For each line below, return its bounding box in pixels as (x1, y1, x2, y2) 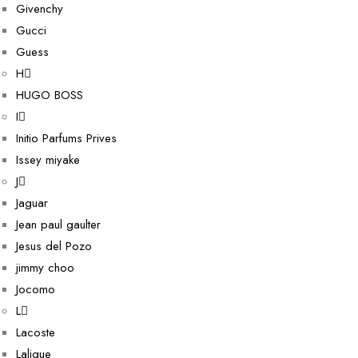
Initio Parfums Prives (16, 129, 117, 147)
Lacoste (16, 324, 55, 341)
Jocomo (16, 280, 55, 298)
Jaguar (16, 194, 48, 212)
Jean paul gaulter (16, 216, 101, 233)
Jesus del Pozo (16, 237, 92, 255)
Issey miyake (16, 151, 80, 169)
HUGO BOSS (16, 86, 83, 104)
